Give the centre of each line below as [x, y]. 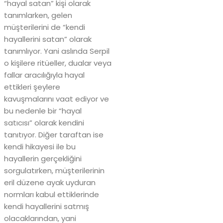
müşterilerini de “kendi [45, 27]
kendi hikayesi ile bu [40, 147]
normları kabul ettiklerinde [52, 195]
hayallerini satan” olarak [48, 39]
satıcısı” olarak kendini [44, 123]
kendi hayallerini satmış [47, 207]
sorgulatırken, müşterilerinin [54, 171]
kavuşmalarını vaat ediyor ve [56, 99]
